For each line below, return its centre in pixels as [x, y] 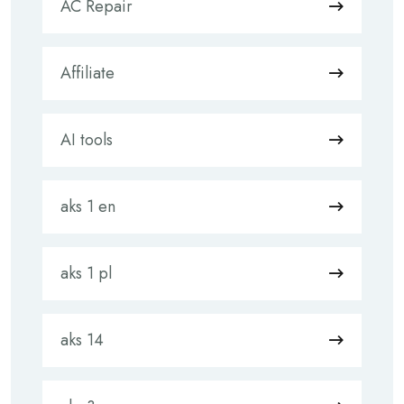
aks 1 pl [86, 273]
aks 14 [82, 340]
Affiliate [87, 73]
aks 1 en [88, 207]
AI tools [87, 140]
